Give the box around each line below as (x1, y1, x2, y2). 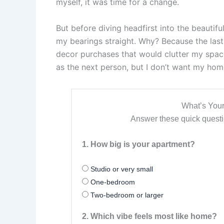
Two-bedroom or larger (88, 190, 163, 199)
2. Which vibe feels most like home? (82, 211, 217, 220)
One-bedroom (88, 177, 135, 186)
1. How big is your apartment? (82, 140, 195, 149)
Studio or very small (88, 164, 153, 173)
